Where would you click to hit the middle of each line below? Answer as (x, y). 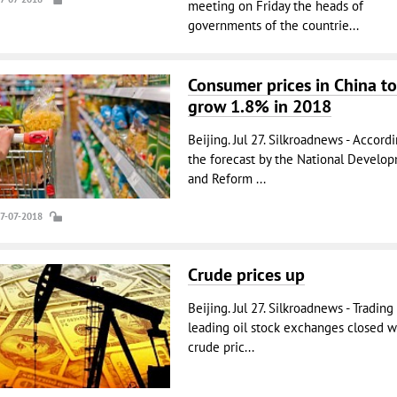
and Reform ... (226, 179)
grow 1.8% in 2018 (259, 106)
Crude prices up (246, 275)
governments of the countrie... (273, 25)
